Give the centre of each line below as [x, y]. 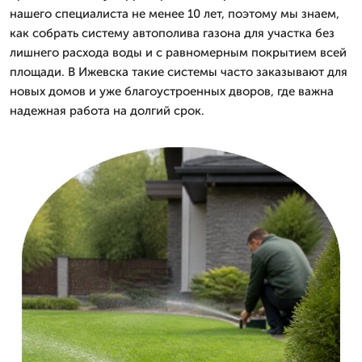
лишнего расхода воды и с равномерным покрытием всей [178, 53]
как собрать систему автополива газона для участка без [172, 33]
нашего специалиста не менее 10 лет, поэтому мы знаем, [175, 14]
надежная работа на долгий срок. [107, 111]
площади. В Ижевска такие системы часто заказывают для [179, 72]
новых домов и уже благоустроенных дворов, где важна [172, 91]
